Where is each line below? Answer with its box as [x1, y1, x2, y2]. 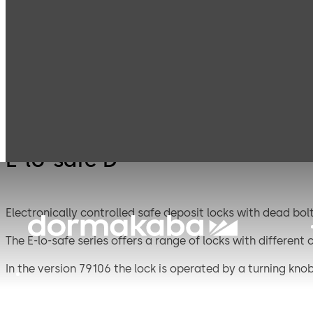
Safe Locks [100, 75, 152, 87]
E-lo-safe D [6, 147, 117, 173]
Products [34, 75, 77, 87]
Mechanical [175, 81, 230, 93]
